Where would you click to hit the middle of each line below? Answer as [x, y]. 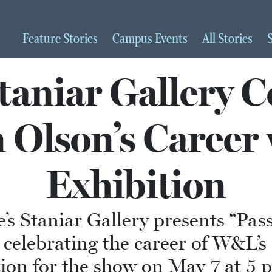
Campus [134, 39]
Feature [43, 39]
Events [171, 39]
